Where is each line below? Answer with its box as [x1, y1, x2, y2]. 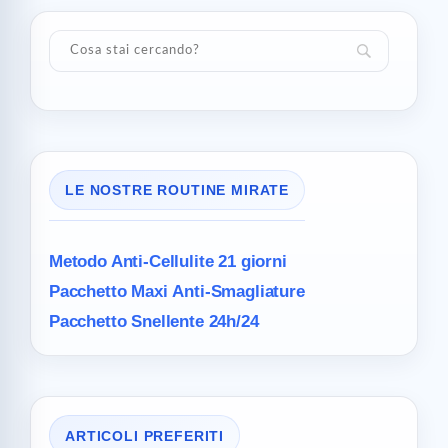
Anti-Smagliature [172, 282, 305, 302]
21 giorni [213, 252, 287, 272]
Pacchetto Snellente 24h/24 [49, 312, 259, 332]
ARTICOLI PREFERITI [65, 427, 225, 444]
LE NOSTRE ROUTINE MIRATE [65, 182, 290, 199]
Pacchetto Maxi [49, 282, 173, 302]
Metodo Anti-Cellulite [49, 252, 214, 272]
